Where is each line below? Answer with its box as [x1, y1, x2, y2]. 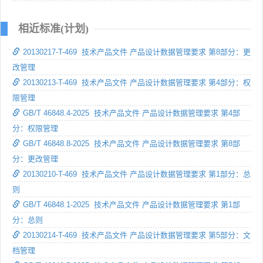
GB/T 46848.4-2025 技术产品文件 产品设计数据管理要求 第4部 [23, 108, 240, 117]
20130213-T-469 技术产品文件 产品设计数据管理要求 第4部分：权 [23, 77, 251, 87]
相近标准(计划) [18, 22, 89, 35]
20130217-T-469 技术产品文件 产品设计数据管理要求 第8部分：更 [23, 47, 251, 56]
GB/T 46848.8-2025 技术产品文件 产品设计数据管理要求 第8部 [23, 139, 240, 148]
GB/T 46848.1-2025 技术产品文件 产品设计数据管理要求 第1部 [23, 200, 240, 209]
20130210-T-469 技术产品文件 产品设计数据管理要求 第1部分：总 [23, 169, 251, 178]
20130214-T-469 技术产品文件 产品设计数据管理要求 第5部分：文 [23, 230, 251, 240]
